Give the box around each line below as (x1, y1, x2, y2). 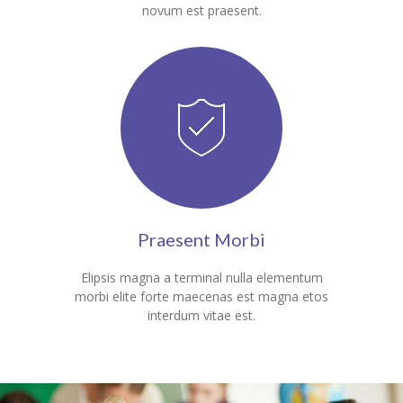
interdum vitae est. (148, 307, 255, 325)
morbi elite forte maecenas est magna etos (75, 288, 328, 306)
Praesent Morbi (138, 228, 265, 251)
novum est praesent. (141, 2, 262, 20)
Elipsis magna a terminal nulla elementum (80, 269, 323, 287)
